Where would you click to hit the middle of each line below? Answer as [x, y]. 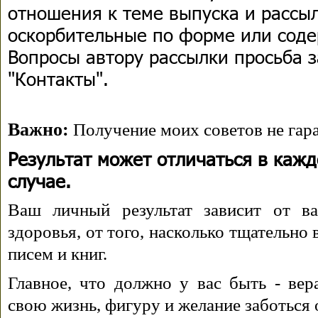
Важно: [38, 130]
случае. [39, 181]
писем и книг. [57, 254]
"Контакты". [61, 78]
